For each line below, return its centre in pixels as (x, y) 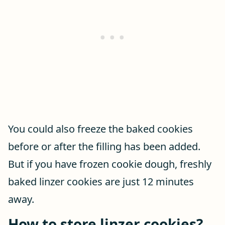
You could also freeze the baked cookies (100, 129)
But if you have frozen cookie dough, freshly (110, 164)
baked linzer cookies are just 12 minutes (101, 182)
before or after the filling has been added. (104, 146)
